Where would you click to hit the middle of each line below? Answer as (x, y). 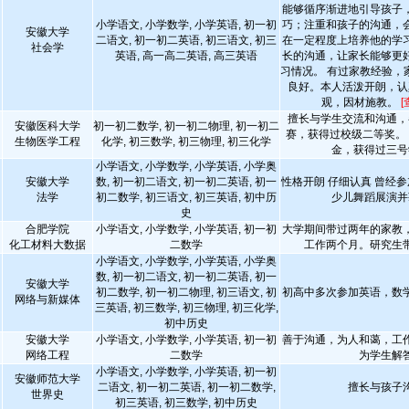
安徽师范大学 (47, 379)
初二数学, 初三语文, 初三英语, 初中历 (186, 197)
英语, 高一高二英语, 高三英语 (186, 56)
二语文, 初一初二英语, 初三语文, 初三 (186, 40)
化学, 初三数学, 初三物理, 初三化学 (186, 142)
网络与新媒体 (47, 299)
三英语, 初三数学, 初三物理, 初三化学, (186, 308)
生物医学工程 (47, 142)
